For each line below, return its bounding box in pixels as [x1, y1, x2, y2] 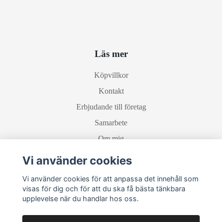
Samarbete [95, 118, 127, 127]
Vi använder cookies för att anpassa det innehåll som [22, 174, 199, 183]
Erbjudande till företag [76, 103, 146, 111]
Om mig [98, 134, 124, 143]
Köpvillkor [94, 71, 128, 79]
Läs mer [94, 49, 128, 59]
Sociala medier [81, 169, 141, 179]
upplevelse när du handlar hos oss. [22, 194, 139, 203]
